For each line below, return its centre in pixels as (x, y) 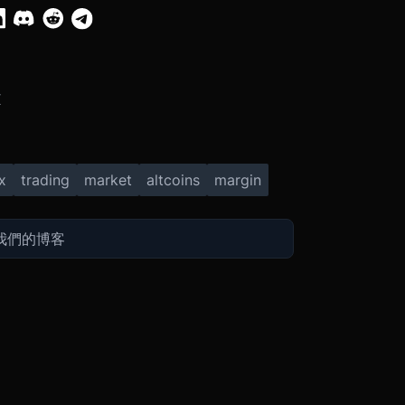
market (108, 179)
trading (45, 179)
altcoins (173, 179)
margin (237, 179)
